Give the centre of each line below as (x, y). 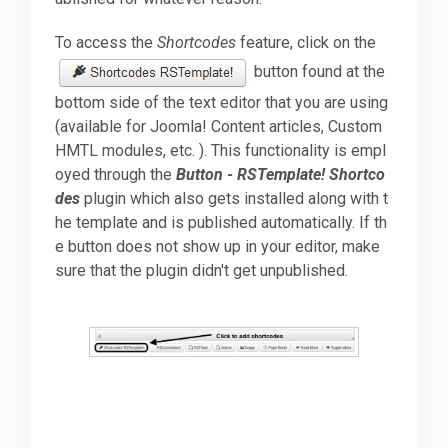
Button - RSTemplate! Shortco (281, 175)
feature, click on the (306, 43)
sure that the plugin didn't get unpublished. (202, 271)
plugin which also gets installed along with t (234, 199)
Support (52, 118)
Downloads (61, 48)
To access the (106, 43)
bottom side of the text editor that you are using (222, 103)
